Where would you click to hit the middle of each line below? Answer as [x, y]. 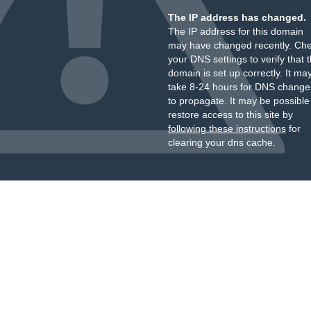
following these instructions [227, 128]
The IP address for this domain [235, 31]
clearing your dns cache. [221, 142]
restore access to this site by [230, 115]
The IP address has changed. [237, 17]
